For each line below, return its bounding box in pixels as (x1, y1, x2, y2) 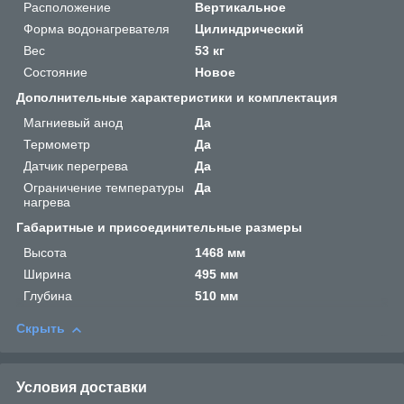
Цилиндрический (195, 22, 305, 37)
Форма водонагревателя (23, 22, 170, 37)
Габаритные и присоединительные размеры (16, 220, 302, 235)
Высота (23, 245, 67, 261)
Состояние (23, 65, 87, 80)
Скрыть (16, 321, 65, 336)
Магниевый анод (23, 115, 123, 131)
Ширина (23, 267, 71, 282)
